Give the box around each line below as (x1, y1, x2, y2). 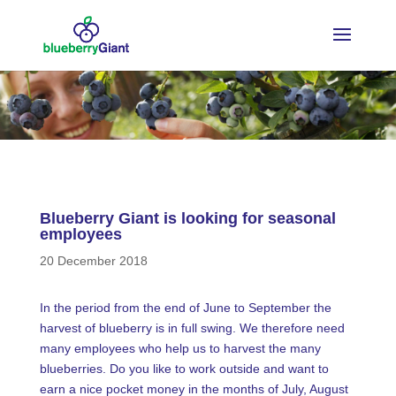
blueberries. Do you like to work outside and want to (39, 362, 329, 376)
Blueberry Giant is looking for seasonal (39, 209, 336, 227)
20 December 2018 (39, 254, 148, 268)
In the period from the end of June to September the (39, 301, 331, 315)
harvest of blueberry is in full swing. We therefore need (39, 321, 345, 335)
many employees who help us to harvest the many (39, 341, 321, 355)
